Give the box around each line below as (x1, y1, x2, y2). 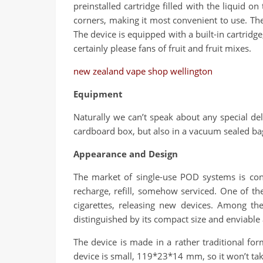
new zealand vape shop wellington (73, 65, 213, 77)
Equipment (73, 88, 123, 100)
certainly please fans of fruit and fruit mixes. (73, 42, 251, 54)
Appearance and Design (73, 148, 178, 160)
